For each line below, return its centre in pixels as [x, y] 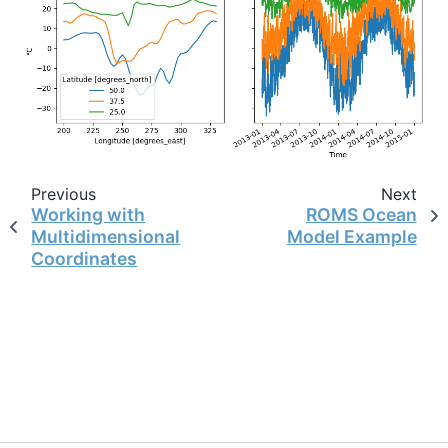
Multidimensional [106, 236]
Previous [63, 193]
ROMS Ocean [361, 214]
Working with [88, 214]
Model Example [351, 236]
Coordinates [84, 258]
